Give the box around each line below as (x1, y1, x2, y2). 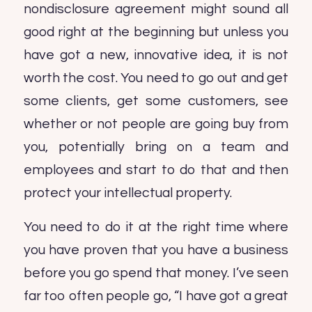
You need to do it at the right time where (23, 220, 289, 235)
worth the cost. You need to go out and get (23, 70, 289, 85)
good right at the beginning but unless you (23, 24, 289, 39)
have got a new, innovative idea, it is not (23, 47, 289, 62)
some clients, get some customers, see (23, 93, 289, 108)
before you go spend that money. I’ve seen (23, 266, 289, 281)
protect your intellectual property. (23, 185, 232, 200)
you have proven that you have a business (23, 243, 289, 258)
